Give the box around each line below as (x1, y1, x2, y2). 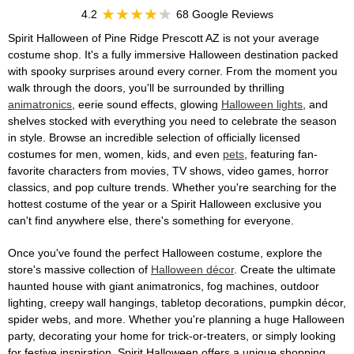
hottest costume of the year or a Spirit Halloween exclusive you (8, 198, 322, 210)
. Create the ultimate (234, 263, 336, 276)
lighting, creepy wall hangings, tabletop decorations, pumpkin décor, (8, 296, 346, 309)
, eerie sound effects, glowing (72, 98, 221, 111)
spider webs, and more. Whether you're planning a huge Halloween (8, 313, 345, 326)
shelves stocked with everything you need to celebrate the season (8, 115, 337, 127)
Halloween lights (221, 98, 303, 111)
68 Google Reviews (175, 8, 273, 21)
